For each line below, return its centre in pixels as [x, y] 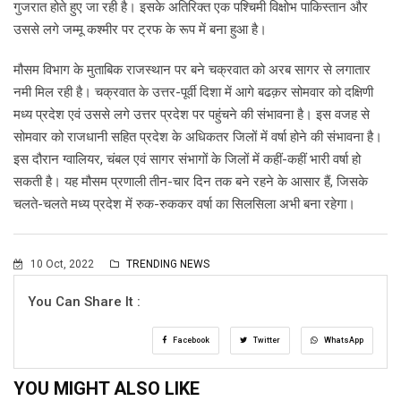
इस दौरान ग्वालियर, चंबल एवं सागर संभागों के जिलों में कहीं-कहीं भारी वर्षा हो [187, 160]
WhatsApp [343, 341]
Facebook [190, 341]
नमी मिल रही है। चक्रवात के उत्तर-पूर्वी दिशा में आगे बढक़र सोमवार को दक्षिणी [193, 93]
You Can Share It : [84, 302]
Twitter [266, 341]
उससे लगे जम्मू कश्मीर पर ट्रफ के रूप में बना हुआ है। [140, 30]
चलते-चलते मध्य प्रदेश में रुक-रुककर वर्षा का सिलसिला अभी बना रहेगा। [184, 205]
